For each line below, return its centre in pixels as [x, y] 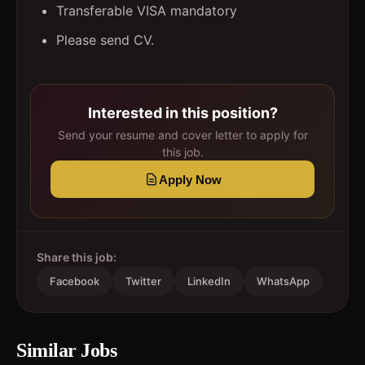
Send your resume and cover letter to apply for [182, 135]
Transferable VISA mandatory [147, 11]
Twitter [143, 281]
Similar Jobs [66, 350]
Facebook [75, 281]
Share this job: [77, 257]
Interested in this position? [182, 113]
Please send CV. [105, 40]
